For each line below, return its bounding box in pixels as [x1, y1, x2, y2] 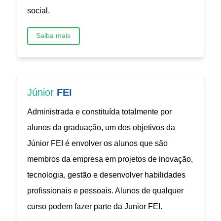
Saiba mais [36, 32, 71, 40]
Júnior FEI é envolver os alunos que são [27, 139, 168, 147]
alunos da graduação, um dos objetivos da [27, 123, 175, 132]
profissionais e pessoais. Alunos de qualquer [27, 186, 184, 195]
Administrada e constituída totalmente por [27, 107, 172, 116]
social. [27, 6, 50, 15]
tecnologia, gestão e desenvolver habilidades [27, 170, 185, 179]
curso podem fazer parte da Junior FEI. [27, 202, 162, 211]
